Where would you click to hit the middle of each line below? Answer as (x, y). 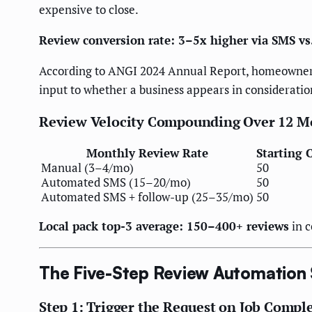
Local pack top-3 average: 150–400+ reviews (164, 226)
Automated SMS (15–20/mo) (116, 182)
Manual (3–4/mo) (87, 168)
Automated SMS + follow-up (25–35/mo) (147, 197)
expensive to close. (89, 10)
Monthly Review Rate (147, 153)
